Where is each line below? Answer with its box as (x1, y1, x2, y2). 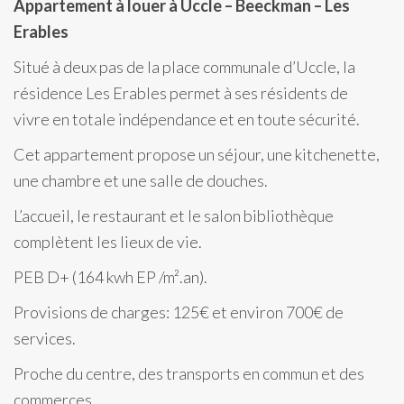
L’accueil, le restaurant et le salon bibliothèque (14, 206, 334, 225)
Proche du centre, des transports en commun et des (14, 363, 364, 383)
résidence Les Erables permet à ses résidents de (14, 83, 348, 103)
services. (14, 328, 76, 348)
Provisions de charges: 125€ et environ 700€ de (14, 302, 344, 322)
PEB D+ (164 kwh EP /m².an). (14, 267, 207, 287)
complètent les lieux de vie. (14, 232, 202, 252)
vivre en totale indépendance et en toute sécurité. (14, 109, 360, 129)
